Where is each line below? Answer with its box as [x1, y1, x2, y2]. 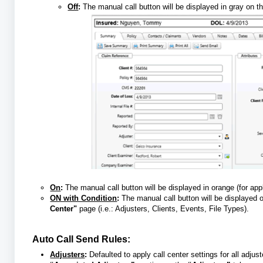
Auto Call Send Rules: [32, 234, 131, 244]
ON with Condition [50, 193, 117, 203]
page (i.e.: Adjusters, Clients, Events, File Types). [79, 204, 249, 213]
